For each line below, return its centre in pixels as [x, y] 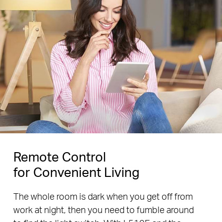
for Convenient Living [76, 171]
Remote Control [59, 156]
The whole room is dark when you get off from [103, 196]
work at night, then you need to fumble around [103, 210]
